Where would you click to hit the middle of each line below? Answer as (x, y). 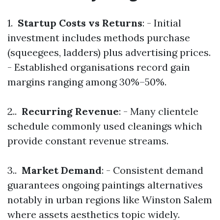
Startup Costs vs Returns (79, 23)
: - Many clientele (159, 111)
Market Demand (60, 170)
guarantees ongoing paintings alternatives (105, 185)
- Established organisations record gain (99, 67)
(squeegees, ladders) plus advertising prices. (109, 52)
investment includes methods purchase (99, 38)
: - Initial (162, 23)
